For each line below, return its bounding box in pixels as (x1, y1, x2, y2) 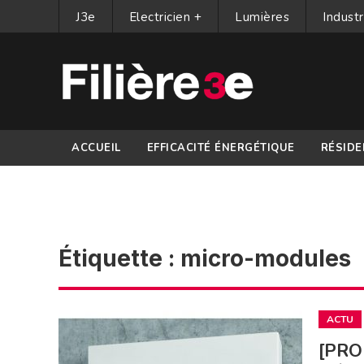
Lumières (235, 9, 289, 25)
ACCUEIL (71, 141, 121, 155)
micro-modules (180, 245, 351, 272)
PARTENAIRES (71, 176, 152, 191)
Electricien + (128, 9, 201, 25)
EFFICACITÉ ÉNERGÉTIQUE (146, 141, 295, 155)
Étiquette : (58, 245, 180, 272)
